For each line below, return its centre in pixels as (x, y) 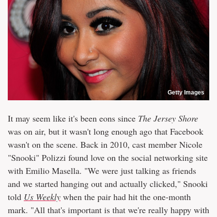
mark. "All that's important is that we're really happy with (108, 210)
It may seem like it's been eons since (73, 118)
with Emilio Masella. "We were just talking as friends (102, 171)
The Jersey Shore (168, 118)
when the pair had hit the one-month (126, 197)
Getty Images (186, 93)
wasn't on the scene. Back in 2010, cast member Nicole (105, 145)
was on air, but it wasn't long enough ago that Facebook (106, 132)
